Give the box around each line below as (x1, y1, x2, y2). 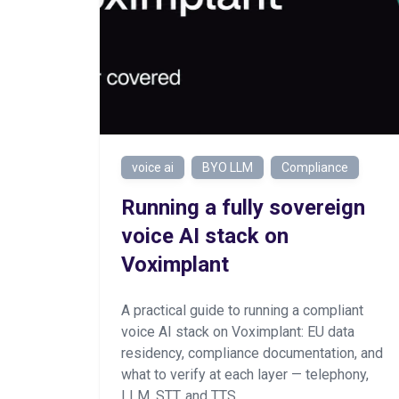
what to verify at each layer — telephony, (121, 366, 369, 383)
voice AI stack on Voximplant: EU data (121, 323, 354, 340)
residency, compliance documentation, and (121, 345, 383, 362)
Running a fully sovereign (121, 195, 365, 220)
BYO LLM (202, 160, 253, 175)
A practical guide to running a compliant (121, 302, 363, 319)
